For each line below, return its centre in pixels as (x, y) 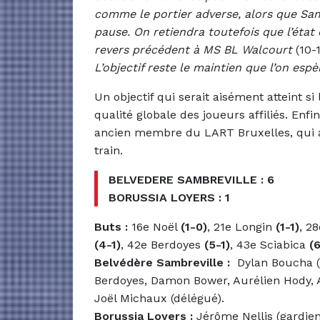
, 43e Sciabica (270, 244)
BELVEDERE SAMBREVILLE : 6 (191, 179)
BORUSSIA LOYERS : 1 (169, 197)
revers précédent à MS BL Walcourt (195, 49)
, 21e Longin (241, 226)
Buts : (111, 226)
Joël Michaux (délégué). (159, 298)
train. (109, 150)
